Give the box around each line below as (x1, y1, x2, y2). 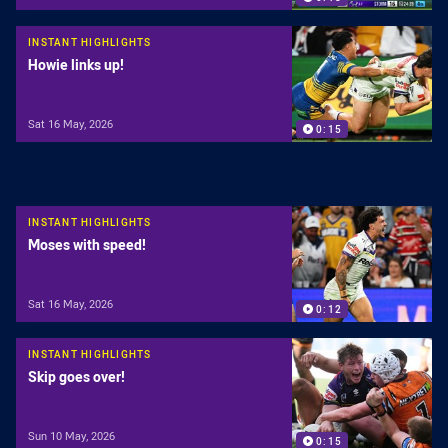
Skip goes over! (28, 367, 125, 387)
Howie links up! (28, 55, 124, 75)
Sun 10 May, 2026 (28, 428, 115, 443)
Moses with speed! (28, 235, 146, 255)
